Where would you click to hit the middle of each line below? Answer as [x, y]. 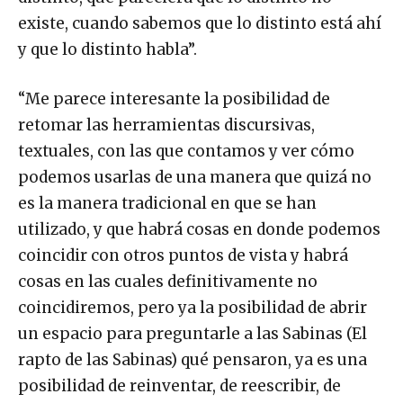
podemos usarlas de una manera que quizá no [195, 178]
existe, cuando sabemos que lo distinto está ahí [200, 24]
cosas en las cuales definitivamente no [168, 282]
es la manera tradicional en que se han [167, 204]
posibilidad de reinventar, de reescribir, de [179, 386]
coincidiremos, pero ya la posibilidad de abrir [193, 308]
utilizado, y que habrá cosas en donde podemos [199, 230]
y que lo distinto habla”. [107, 50]
